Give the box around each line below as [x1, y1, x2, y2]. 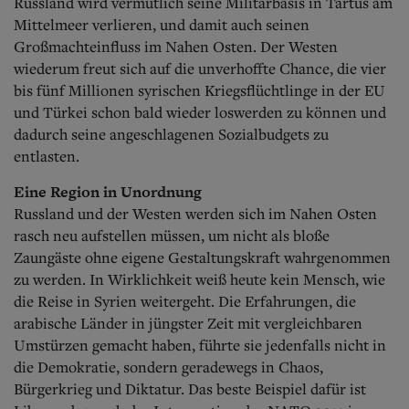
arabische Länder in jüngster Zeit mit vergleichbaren [14, 312, 362, 333]
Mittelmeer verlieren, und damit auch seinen [14, 14, 309, 35]
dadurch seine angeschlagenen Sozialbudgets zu [14, 123, 329, 144]
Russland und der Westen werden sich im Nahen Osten [14, 203, 377, 224]
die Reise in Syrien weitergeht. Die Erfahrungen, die [14, 290, 356, 311]
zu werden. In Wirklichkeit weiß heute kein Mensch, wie [14, 268, 385, 289]
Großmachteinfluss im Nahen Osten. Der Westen [14, 36, 338, 57]
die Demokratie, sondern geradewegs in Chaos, [14, 356, 323, 377]
